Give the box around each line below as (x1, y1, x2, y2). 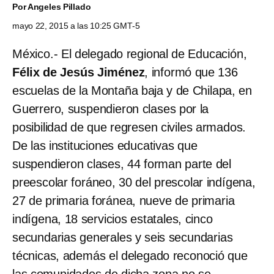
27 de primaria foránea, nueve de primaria (12, 193, 235, 207)
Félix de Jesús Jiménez (12, 65, 145, 79)
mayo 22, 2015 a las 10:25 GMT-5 (12, 20, 140, 31)
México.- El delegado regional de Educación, (12, 46, 247, 61)
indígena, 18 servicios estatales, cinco (12, 212, 213, 226)
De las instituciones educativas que (12, 138, 198, 152)
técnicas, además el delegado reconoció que (12, 248, 248, 262)
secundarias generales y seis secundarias (12, 230, 233, 244)
